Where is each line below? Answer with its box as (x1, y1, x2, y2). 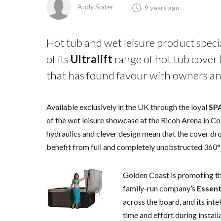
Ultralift (71, 52, 113, 66)
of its (46, 52, 71, 66)
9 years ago (145, 3, 180, 12)
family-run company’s (122, 184, 197, 193)
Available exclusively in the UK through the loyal (46, 102, 209, 112)
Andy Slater (76, 2, 114, 11)
